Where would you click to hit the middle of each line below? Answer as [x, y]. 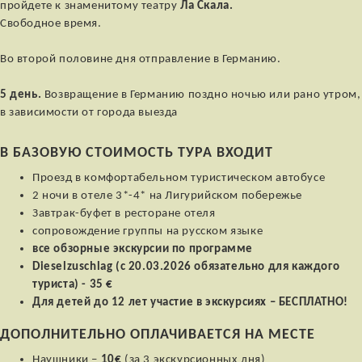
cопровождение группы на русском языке [148, 231]
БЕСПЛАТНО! [313, 302]
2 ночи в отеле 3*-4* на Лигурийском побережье [167, 196]
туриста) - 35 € [73, 284]
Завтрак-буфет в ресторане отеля [124, 213]
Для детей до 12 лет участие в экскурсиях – [156, 302]
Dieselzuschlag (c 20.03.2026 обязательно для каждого [186, 267]
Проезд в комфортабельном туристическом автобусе [179, 178]
